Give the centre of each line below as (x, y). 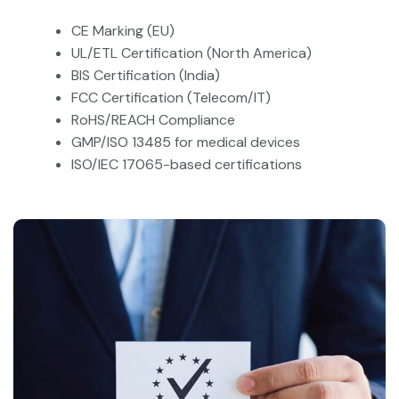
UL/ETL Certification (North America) (191, 53)
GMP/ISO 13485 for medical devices (186, 142)
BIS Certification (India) (146, 75)
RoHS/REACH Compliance (153, 119)
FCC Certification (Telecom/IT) (171, 97)
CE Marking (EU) (123, 30)
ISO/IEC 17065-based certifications (187, 164)
